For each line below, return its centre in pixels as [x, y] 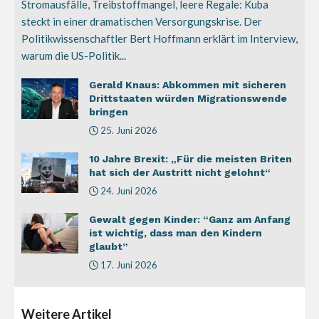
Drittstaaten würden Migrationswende [188, 98]
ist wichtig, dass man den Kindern [176, 233]
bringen [109, 112]
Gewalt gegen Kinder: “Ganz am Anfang [190, 219]
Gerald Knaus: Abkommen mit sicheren [188, 85]
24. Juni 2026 [128, 191]
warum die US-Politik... [74, 56]
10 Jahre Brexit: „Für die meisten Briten [190, 159]
